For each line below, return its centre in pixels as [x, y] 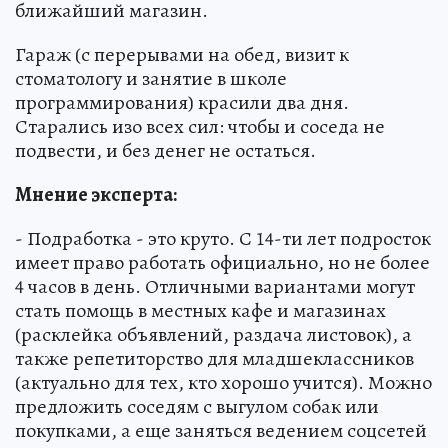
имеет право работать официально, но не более [222, 262]
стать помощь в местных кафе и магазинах [200, 310]
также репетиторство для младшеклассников [214, 358]
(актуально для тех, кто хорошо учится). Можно [223, 382]
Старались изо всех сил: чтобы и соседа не [200, 126]
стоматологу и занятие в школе [151, 78]
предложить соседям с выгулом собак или [197, 406]
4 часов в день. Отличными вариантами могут [215, 286]
